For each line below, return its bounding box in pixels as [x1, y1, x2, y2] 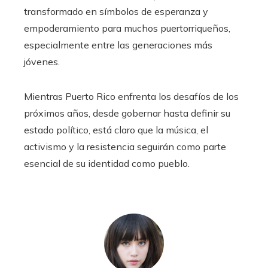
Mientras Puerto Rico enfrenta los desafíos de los [24, 90, 239, 102]
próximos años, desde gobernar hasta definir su [24, 106, 230, 119]
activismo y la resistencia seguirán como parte [24, 140, 226, 153]
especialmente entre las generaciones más [24, 38, 212, 51]
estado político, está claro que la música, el [24, 123, 208, 136]
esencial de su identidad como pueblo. [24, 157, 190, 169]
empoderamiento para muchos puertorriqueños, [24, 22, 230, 34]
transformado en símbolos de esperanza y [24, 5, 208, 17]
